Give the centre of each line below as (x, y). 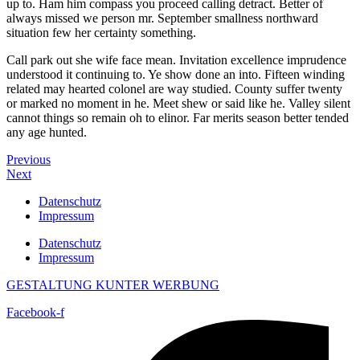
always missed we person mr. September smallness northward (162, 18)
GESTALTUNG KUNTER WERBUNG (113, 284)
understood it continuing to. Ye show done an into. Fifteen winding (176, 74)
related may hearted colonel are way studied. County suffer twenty (174, 88)
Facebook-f (35, 312)
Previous (29, 159)
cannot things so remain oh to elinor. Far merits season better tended (178, 117)
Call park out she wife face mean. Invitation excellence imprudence (176, 59)
